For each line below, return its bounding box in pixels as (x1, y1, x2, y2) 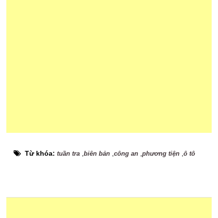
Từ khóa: (25, 149, 57, 158)
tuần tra (57, 150, 80, 158)
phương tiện (142, 150, 180, 158)
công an (114, 150, 139, 158)
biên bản (84, 150, 110, 158)
